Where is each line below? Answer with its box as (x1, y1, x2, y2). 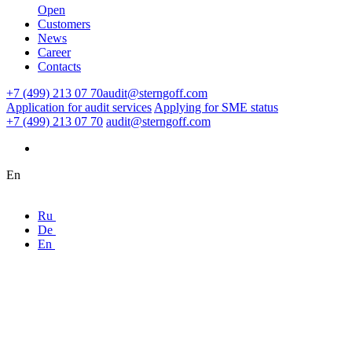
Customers (38, 17, 90, 31)
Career (38, 46, 71, 60)
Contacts (38, 60, 81, 74)
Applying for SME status (154, 101, 278, 115)
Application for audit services (6, 101, 152, 115)
